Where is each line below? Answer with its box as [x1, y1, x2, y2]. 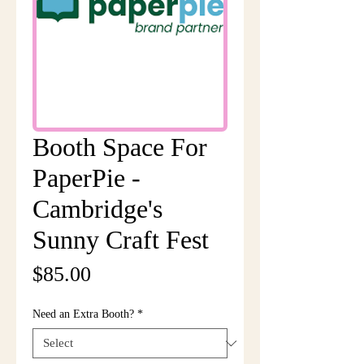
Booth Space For [32, 132, 207, 162]
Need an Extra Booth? [32, 308, 134, 320]
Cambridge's [32, 194, 162, 223]
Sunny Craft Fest [32, 225, 209, 254]
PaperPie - [32, 163, 141, 193]
